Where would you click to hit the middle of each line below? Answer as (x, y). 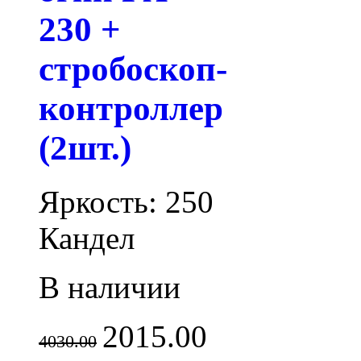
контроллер (131, 108)
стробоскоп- (133, 68)
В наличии (110, 287)
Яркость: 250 (126, 201)
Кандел (87, 238)
